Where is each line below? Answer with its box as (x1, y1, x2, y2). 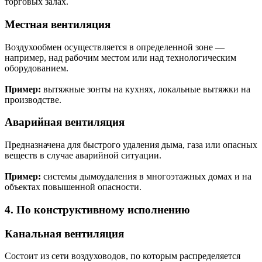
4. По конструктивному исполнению (5, 203, 190, 216)
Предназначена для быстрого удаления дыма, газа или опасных (5, 140, 257, 150)
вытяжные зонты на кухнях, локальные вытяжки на (41, 84, 250, 94)
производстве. (5, 94, 61, 105)
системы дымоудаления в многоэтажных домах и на (41, 171, 251, 182)
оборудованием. (5, 63, 68, 73)
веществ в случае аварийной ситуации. (5, 150, 161, 161)
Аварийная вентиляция (5, 116, 125, 129)
